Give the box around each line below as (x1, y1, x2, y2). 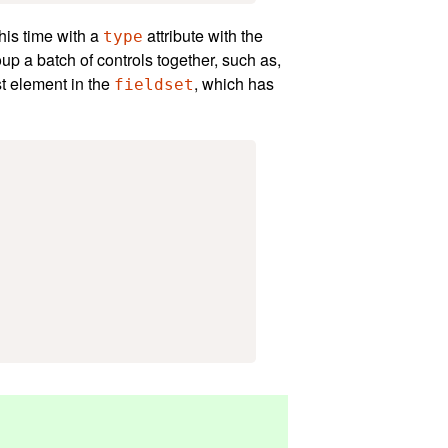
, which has (194, 71, 274, 95)
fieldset (114, 74, 194, 94)
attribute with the (143, 23, 263, 47)
